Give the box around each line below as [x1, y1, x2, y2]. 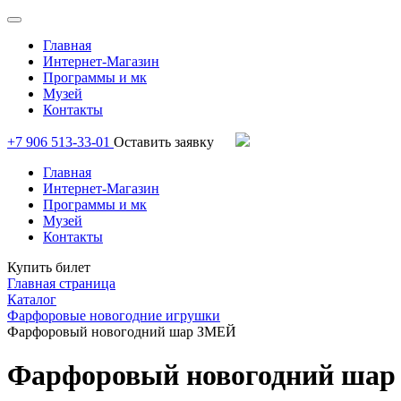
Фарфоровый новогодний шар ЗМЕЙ [7, 324, 236, 339]
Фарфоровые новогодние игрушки [7, 308, 220, 323]
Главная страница [7, 276, 115, 291]
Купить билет [7, 260, 90, 275]
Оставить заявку [114, 134, 218, 149]
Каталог [7, 292, 56, 307]
